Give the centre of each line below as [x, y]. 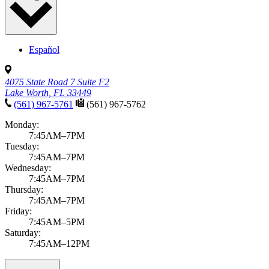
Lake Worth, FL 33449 [48, 92]
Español [44, 49]
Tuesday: [22, 146]
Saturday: [23, 232]
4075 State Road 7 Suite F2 [57, 82]
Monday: [22, 124]
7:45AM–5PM [57, 222]
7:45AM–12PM [59, 243]
